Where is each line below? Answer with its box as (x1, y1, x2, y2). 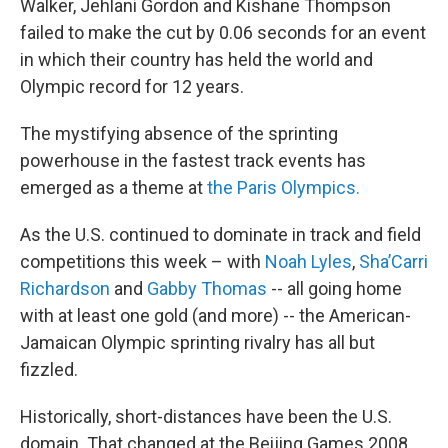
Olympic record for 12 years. (20, 76, 244, 97)
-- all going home (267, 278, 402, 299)
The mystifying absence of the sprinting (20, 123, 338, 144)
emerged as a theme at (20, 177, 207, 198)
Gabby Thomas (147, 278, 267, 299)
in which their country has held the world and (20, 49, 373, 70)
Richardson (20, 278, 110, 299)
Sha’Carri (359, 251, 428, 272)
